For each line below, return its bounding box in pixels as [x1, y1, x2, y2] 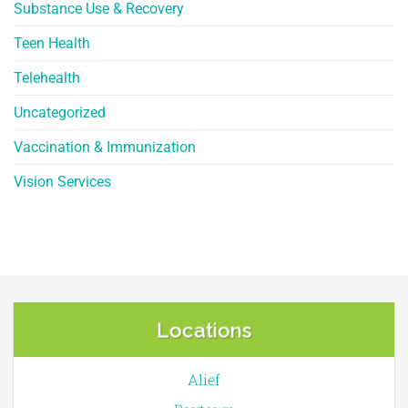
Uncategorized [14, 104, 106, 122]
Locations [156, 318, 252, 342]
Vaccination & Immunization [14, 138, 196, 157]
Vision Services [14, 173, 111, 191]
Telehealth [14, 69, 80, 87]
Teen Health [14, 35, 90, 53]
